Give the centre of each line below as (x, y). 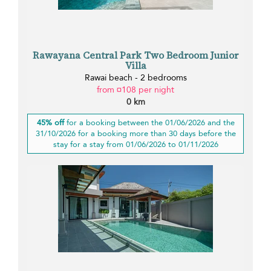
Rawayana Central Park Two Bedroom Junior (135, 55)
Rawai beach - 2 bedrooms (135, 78)
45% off (50, 123)
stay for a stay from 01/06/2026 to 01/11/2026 (135, 145)
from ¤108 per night (135, 90)
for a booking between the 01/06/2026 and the (149, 123)
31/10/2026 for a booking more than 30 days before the (135, 134)
